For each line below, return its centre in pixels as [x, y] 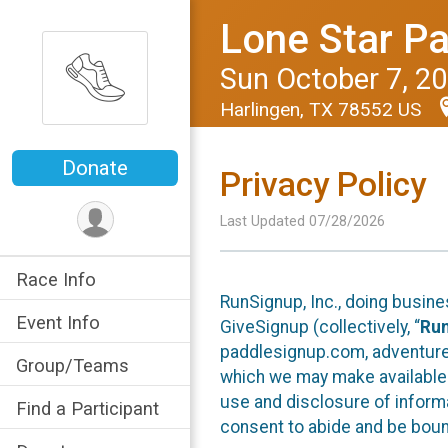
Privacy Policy [323, 184]
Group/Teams [72, 366]
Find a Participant [87, 409]
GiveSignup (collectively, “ [320, 326]
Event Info [58, 323]
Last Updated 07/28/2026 [302, 221]
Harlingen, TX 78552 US [323, 109]
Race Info [56, 280]
